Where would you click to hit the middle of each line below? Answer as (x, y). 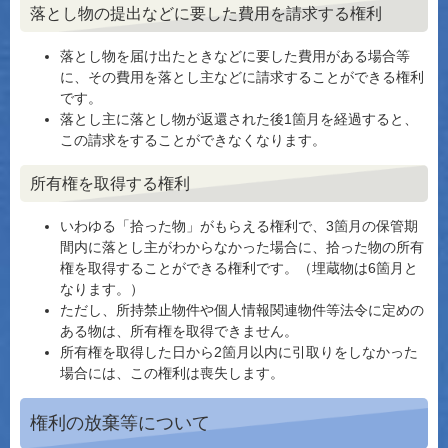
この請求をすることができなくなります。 (193, 140)
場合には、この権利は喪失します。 (172, 373)
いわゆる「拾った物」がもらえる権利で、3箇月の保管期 (239, 226)
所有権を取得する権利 (110, 183)
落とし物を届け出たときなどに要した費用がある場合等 (235, 56)
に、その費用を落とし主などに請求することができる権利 (242, 77)
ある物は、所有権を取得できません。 (179, 331)
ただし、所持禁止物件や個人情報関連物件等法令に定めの (242, 310)
